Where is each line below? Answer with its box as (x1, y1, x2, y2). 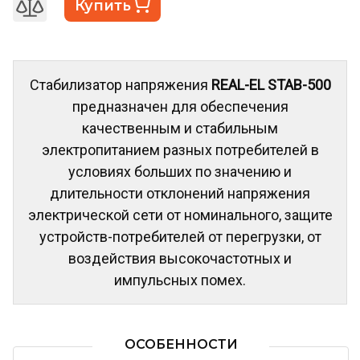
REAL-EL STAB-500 (211, 76, 331, 93)
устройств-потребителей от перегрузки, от (39, 227, 321, 245)
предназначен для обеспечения (72, 97, 288, 115)
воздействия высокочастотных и (68, 249, 292, 267)
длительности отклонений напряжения (50, 184, 310, 202)
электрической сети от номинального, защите (27, 206, 333, 223)
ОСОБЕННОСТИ (124, 336, 238, 352)
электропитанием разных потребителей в (41, 141, 319, 158)
